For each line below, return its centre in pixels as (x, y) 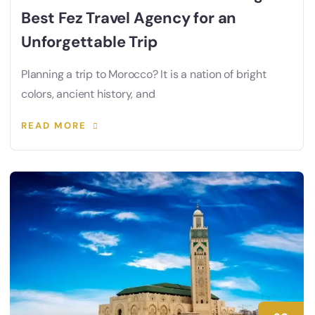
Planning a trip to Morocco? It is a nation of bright (144, 74)
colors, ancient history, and (88, 94)
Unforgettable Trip (89, 41)
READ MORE (54, 125)
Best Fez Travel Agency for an (129, 18)
